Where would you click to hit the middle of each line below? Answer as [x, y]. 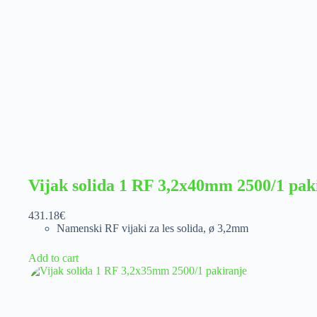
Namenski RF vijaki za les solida [130, 228]
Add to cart [53, 258]
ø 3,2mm [229, 228]
